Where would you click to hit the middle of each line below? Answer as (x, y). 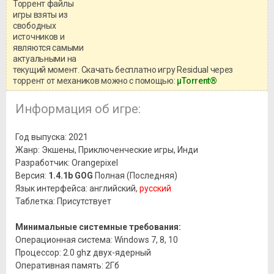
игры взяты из (40, 15)
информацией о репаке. (152, 46)
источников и (39, 37)
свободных (35, 26)
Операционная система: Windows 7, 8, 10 (97, 240)
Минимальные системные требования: (98, 227)
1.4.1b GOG (71, 176)
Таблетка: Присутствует (63, 202)
